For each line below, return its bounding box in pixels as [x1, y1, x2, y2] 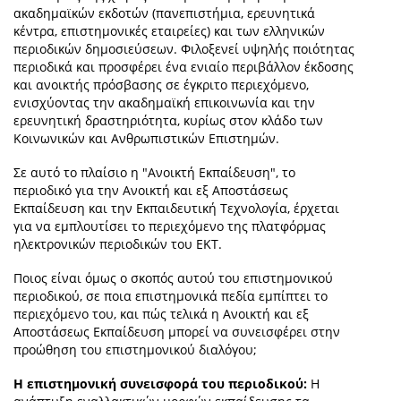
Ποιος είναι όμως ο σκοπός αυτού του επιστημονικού [13, 269, 333, 287]
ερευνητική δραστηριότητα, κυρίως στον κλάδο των [13, 112, 323, 130]
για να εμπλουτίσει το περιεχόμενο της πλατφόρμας [13, 218, 326, 235]
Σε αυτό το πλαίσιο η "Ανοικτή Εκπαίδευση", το [13, 164, 295, 182]
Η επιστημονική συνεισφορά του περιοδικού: [13, 375, 311, 393]
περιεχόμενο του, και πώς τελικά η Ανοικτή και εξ [13, 305, 309, 323]
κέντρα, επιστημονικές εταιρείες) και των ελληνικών [13, 22, 325, 40]
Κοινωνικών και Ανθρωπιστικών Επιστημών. [13, 130, 279, 148]
